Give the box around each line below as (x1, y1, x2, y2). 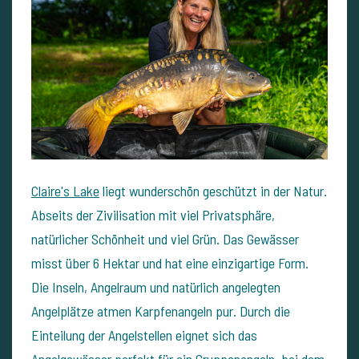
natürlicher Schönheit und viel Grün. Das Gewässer (31, 230, 299, 248)
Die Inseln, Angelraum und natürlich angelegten (31, 278, 280, 296)
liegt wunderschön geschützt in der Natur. (99, 182, 327, 200)
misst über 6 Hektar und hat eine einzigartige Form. (31, 254, 309, 272)
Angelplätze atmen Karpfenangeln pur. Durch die (31, 302, 290, 321)
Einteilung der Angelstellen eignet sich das (31, 326, 257, 345)
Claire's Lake (31, 182, 99, 200)
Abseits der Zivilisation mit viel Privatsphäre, (31, 206, 275, 224)
